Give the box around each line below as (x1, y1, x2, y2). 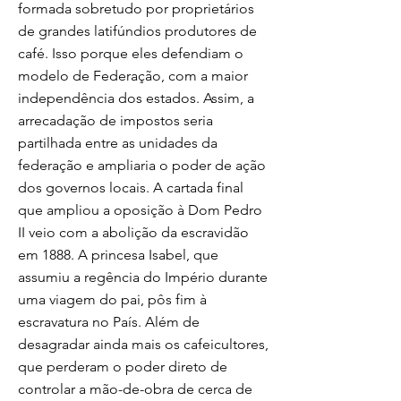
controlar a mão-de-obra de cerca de (18, 380, 252, 397)
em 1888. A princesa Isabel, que (18, 246, 218, 263)
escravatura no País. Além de (18, 313, 200, 330)
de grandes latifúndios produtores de (18, 22, 257, 39)
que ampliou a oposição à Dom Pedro (18, 201, 262, 218)
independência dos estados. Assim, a (18, 90, 254, 107)
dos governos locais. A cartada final (18, 179, 243, 196)
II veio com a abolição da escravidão (18, 224, 249, 241)
